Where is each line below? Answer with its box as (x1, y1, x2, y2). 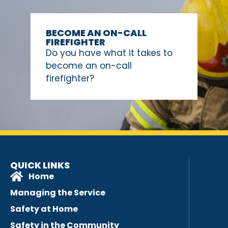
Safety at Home (10, 203, 78, 215)
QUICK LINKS (10, 159, 70, 172)
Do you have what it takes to (46, 46, 173, 59)
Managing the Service (10, 187, 105, 199)
